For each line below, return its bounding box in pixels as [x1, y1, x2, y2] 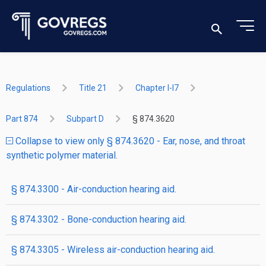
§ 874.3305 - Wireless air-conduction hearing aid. [11, 244, 215, 255]
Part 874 [6, 114, 38, 123]
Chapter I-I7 [135, 83, 179, 93]
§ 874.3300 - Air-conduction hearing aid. [11, 183, 176, 195]
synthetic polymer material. [6, 150, 118, 161]
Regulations [6, 83, 50, 93]
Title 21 [79, 83, 107, 93]
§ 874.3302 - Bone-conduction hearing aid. [11, 214, 186, 225]
